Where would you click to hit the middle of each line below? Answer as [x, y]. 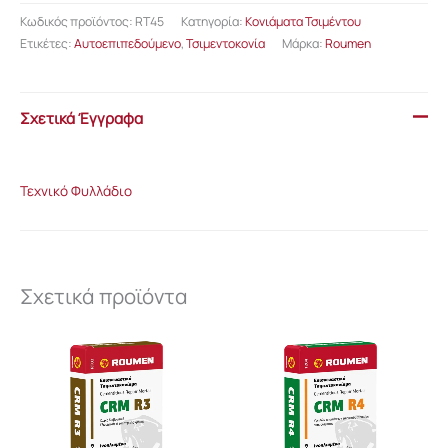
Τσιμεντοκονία [225, 43]
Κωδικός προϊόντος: [77, 21]
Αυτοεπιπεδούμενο [127, 43]
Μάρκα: [303, 43]
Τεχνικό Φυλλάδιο [76, 191]
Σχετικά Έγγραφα [81, 118]
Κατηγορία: [213, 21]
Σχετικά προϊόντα [104, 296]
